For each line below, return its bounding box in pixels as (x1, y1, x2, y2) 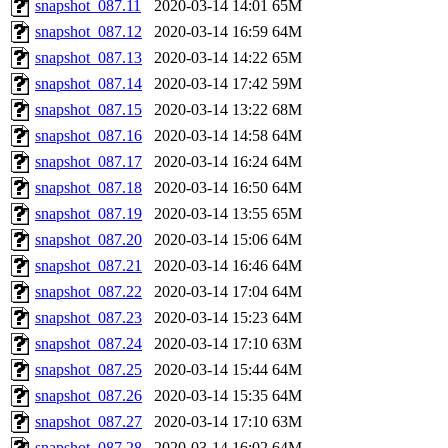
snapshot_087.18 (35, 178, 142, 196)
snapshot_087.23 (35, 308, 142, 326)
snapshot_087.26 (35, 386, 142, 404)
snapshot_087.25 (35, 360, 142, 378)
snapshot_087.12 (35, 22, 142, 40)
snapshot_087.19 (35, 204, 142, 222)
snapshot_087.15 (35, 100, 142, 118)
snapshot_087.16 (35, 126, 142, 144)
